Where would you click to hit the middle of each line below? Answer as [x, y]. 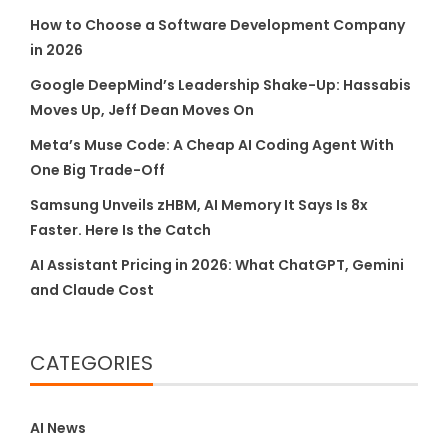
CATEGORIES [91, 362]
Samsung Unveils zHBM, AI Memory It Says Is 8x [199, 204]
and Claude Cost [92, 289]
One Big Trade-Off [97, 169]
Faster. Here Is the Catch [120, 229]
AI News [58, 427]
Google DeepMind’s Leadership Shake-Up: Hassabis [220, 84]
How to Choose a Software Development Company [217, 24]
